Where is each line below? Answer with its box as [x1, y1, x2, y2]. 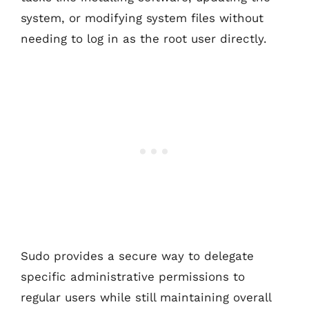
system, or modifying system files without [21, 10, 263, 25]
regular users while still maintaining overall [21, 290, 271, 304]
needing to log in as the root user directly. [21, 31, 267, 46]
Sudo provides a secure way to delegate [21, 249, 254, 263]
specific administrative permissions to [21, 270, 245, 283]
